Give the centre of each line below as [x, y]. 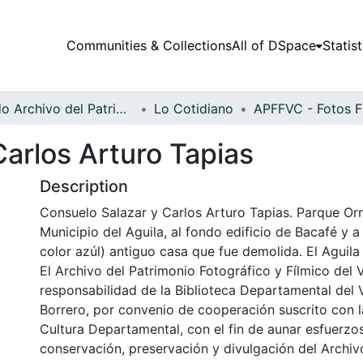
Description [84, 186]
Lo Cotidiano [194, 108]
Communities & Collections [149, 46]
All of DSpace [273, 46]
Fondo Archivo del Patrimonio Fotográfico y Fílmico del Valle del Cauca [121, 108]
